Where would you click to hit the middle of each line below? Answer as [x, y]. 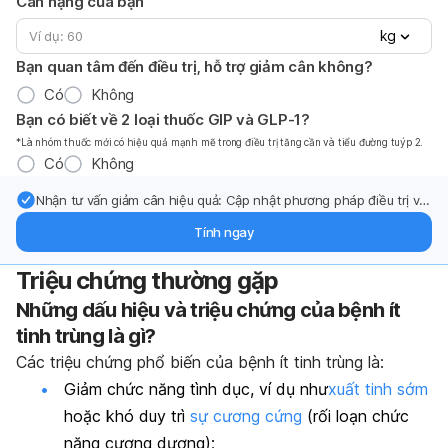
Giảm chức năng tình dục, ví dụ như [196, 389]
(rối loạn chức [355, 416]
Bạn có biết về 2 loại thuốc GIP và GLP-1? [163, 120]
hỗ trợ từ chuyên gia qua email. [129, 220]
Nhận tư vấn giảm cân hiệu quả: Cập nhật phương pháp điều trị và [232, 200]
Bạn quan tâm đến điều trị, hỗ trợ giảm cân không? [194, 67]
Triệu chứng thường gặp [147, 281]
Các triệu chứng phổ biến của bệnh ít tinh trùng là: [200, 362]
